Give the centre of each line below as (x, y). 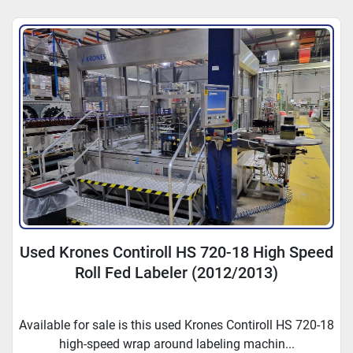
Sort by (170, 11)
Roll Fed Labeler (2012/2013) (176, 273)
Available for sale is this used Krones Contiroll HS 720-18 (176, 325)
